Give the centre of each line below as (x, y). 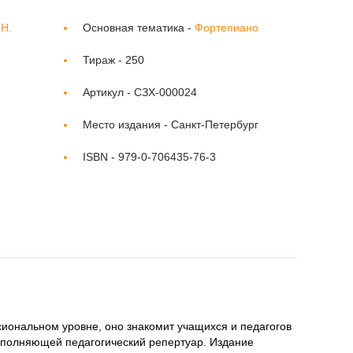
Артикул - (108, 92)
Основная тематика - (139, 28)
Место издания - (127, 124)
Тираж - (104, 60)
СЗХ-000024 (165, 92)
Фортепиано (227, 28)
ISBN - (100, 157)
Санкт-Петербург (215, 124)
